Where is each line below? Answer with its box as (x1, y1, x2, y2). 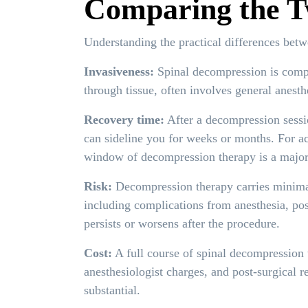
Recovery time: (84, 113, 164, 127)
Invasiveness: (84, 65, 154, 79)
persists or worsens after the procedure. (84, 217, 280, 231)
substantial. (84, 283, 140, 298)
